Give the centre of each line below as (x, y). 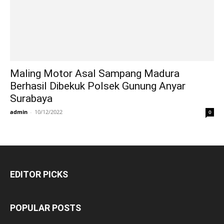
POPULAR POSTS (45, 208)
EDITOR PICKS (39, 174)
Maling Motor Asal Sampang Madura (95, 74)
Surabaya (31, 99)
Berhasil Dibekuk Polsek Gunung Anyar (98, 86)
